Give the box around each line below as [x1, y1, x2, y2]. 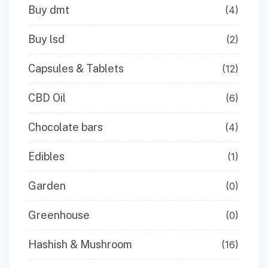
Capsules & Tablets [28, 62, 124, 75]
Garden [28, 179, 66, 192]
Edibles [28, 150, 65, 163]
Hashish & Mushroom [28, 238, 132, 251]
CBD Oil [28, 92, 66, 104]
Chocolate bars [28, 121, 103, 133]
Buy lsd [28, 33, 65, 45]
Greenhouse [28, 209, 90, 221]
